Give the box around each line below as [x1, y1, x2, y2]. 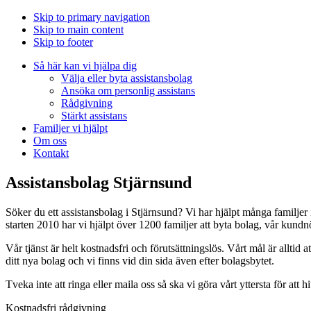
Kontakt [33, 147, 69, 159]
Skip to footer [33, 36, 93, 48]
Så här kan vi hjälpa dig [33, 60, 137, 72]
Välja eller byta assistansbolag [61, 72, 192, 84]
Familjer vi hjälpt [33, 122, 108, 134]
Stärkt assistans [61, 110, 127, 121]
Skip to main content [33, 24, 124, 35]
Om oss [33, 135, 67, 146]
